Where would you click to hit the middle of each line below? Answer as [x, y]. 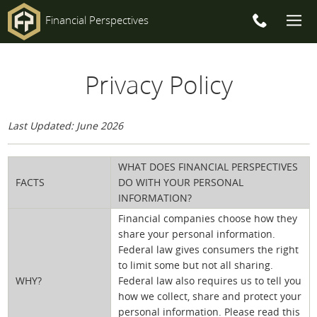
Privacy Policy [158, 85]
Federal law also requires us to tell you [210, 281]
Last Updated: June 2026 [65, 125]
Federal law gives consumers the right [208, 250]
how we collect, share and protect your [210, 296]
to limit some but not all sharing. [196, 265]
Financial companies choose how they [208, 219]
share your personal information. [197, 234]
